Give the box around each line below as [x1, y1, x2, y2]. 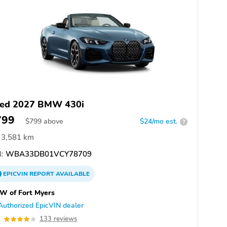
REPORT [29, 170, 54, 178]
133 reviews [40, 214, 77, 224]
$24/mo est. [140, 117, 177, 127]
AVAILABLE [54, 170, 90, 178]
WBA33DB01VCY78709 [4, 149, 92, 160]
